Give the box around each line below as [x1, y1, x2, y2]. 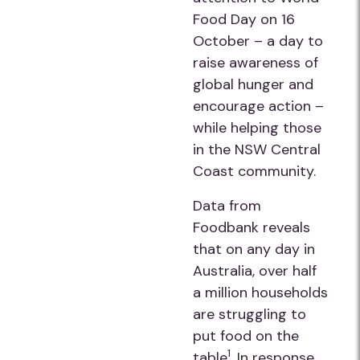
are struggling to [193, 305, 306, 324]
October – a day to [193, 31, 323, 51]
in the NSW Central [193, 140, 321, 159]
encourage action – [193, 96, 324, 116]
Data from [193, 196, 261, 215]
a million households [193, 283, 328, 302]
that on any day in [193, 239, 315, 259]
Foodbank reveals [193, 218, 310, 237]
